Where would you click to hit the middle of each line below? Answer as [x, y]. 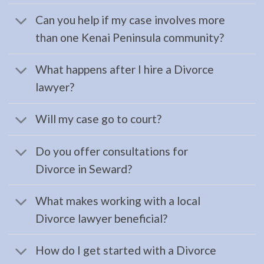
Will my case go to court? [98, 119]
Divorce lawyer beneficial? [101, 218]
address [40, 27]
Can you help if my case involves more [130, 19]
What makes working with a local [118, 200]
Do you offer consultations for [111, 151]
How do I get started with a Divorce [126, 250]
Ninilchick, [46, 161]
